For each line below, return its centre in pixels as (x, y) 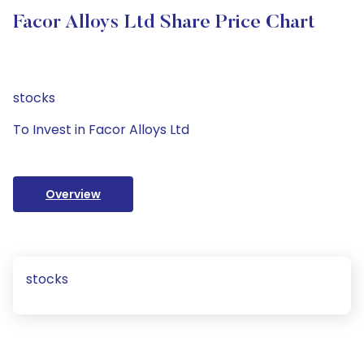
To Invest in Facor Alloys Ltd (101, 130)
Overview (73, 194)
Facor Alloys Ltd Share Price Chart (164, 23)
